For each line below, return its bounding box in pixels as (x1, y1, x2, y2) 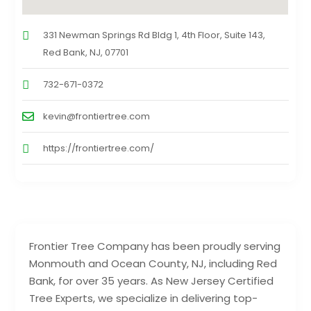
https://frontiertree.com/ (43, 142, 155, 155)
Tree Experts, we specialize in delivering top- (29, 291, 258, 306)
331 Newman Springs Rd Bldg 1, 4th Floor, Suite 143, (43, 28, 266, 42)
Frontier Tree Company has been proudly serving (29, 239, 281, 254)
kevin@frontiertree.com (43, 110, 151, 124)
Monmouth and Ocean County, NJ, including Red (29, 256, 278, 271)
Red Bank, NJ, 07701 (43, 46, 129, 60)
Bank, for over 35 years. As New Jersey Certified (29, 274, 274, 289)
